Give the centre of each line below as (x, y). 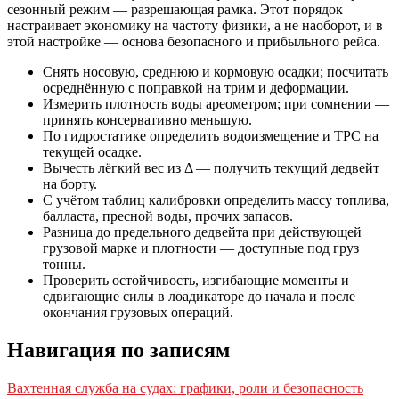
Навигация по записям (118, 350)
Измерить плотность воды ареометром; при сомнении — (216, 103)
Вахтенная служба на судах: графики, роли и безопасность (185, 387)
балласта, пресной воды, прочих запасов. (168, 216)
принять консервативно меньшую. (147, 119)
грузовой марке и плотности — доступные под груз (201, 248)
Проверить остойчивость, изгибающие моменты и (196, 280)
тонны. (64, 264)
